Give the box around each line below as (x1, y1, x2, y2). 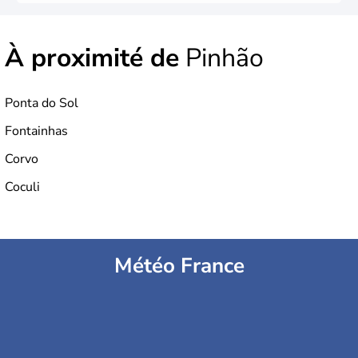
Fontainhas (5, 122, 68, 141)
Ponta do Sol (5, 94, 78, 113)
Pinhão (179, 41, 264, 76)
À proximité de (5, 41, 179, 76)
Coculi (5, 178, 40, 197)
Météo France (113, 252, 245, 280)
